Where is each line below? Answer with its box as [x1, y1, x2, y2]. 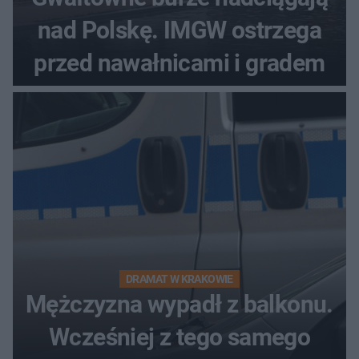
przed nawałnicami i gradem [34, 49, 325, 78]
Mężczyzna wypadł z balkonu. [26, 290, 333, 319]
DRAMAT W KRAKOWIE [126, 272, 233, 286]
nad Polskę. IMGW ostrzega [38, 16, 321, 45]
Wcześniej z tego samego [48, 323, 311, 352]
